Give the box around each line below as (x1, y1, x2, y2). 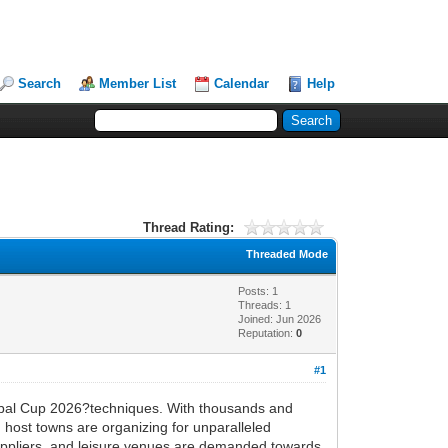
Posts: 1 (238, 284, 279, 297)
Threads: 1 (238, 298, 292, 311)
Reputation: (238, 326, 297, 339)
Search (18, 76, 62, 91)
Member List (99, 76, 177, 91)
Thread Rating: (142, 219, 234, 235)
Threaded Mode (246, 247, 329, 260)
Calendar (214, 76, 270, 91)
